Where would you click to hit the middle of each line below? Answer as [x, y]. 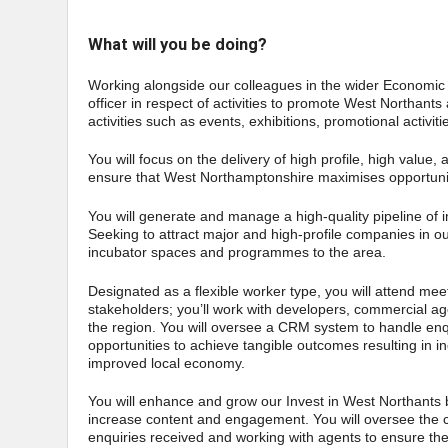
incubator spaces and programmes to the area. [237, 251]
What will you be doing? [177, 44]
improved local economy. [166, 362]
